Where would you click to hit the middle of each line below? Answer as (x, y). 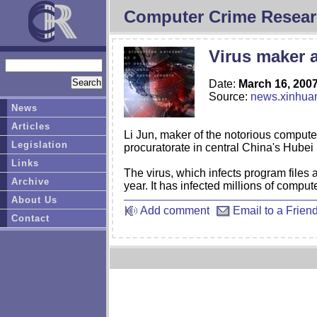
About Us (35, 200)
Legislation (40, 145)
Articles (31, 126)
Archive (31, 181)
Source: (230, 97)
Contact (31, 218)
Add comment (174, 211)
